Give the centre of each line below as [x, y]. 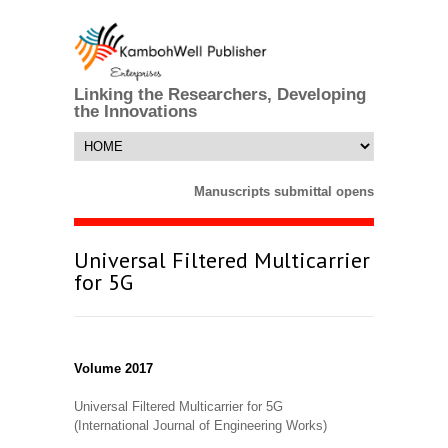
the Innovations [135, 112]
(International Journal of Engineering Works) [200, 426]
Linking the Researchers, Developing [220, 95]
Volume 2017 [113, 369]
